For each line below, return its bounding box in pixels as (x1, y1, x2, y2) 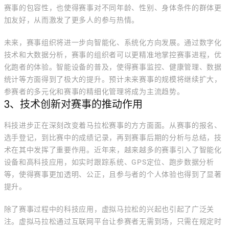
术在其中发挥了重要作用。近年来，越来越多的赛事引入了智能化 (4, 146, 222, 154)
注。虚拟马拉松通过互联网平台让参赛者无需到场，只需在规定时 (4, 217, 222, 225)
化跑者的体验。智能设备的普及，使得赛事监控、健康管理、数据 (4, 63, 222, 71)
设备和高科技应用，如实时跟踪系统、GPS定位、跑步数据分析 (4, 158, 214, 166)
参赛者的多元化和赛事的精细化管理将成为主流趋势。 (4, 87, 185, 96)
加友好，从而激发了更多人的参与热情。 (4, 16, 140, 24)
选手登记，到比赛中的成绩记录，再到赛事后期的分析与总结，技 (4, 133, 222, 142)
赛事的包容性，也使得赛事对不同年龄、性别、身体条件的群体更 (4, 4, 222, 12)
